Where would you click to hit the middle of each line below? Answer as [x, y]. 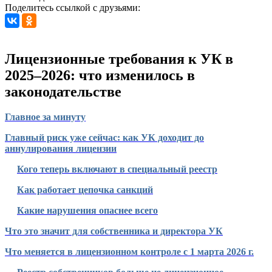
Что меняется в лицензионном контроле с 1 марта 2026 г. [129, 252]
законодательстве [63, 91]
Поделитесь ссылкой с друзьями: [73, 7]
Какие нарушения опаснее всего [87, 211]
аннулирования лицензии [61, 149]
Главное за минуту [45, 117]
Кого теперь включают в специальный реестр [117, 169]
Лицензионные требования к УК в [119, 59]
